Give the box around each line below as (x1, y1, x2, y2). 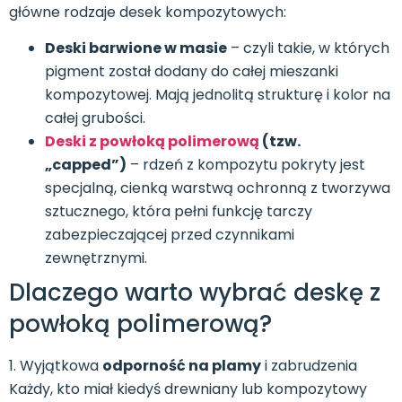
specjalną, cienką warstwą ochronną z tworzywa (45, 178, 390, 199)
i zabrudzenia (261, 355, 357, 377)
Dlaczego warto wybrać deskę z (9, 276, 380, 310)
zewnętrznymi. (45, 248, 147, 269)
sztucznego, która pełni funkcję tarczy (45, 201, 312, 223)
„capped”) (45, 154, 127, 176)
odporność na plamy (102, 355, 261, 377)
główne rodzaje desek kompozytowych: (9, 2, 286, 22)
